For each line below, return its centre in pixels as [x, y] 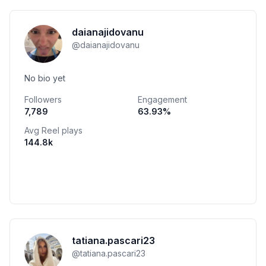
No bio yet [45, 78]
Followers [43, 99]
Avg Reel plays [53, 130]
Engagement [162, 99]
